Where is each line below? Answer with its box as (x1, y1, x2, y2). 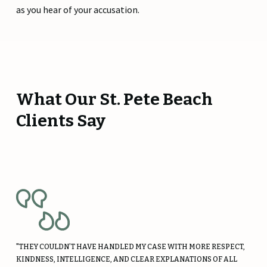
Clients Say (15, 110, 105, 131)
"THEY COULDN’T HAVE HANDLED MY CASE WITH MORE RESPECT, (15, 243, 245, 252)
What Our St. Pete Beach (15, 89, 213, 109)
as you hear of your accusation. (15, 3, 139, 15)
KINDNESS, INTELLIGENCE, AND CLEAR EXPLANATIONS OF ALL (15, 255, 237, 264)
